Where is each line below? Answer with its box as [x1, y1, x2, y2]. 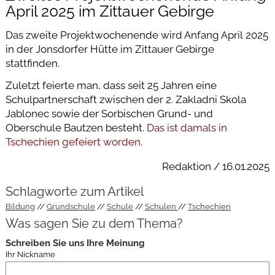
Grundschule [46, 201, 95, 211]
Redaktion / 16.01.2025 [162, 160, 270, 173]
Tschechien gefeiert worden [5, 135, 141, 148]
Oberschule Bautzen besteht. [5, 121, 147, 134]
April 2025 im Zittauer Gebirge [5, 2, 214, 21]
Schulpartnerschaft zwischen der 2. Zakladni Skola [5, 93, 246, 106]
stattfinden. [5, 56, 60, 69]
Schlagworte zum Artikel [5, 184, 144, 199]
